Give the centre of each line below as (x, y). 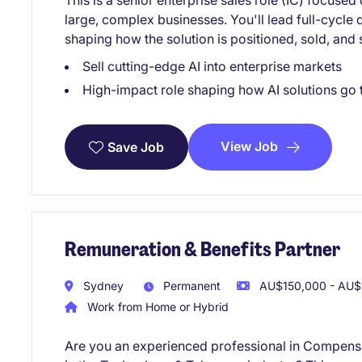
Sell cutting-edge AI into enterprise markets (212, 67)
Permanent (190, 286)
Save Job (136, 147)
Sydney (102, 286)
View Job (249, 147)
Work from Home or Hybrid (156, 306)
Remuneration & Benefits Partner (202, 249)
